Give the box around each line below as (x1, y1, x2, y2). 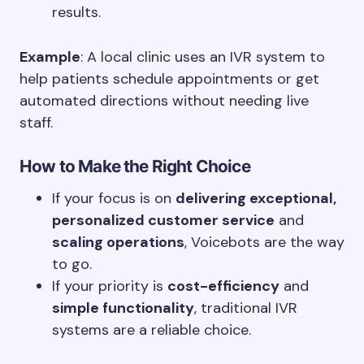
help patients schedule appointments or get (19, 69, 319, 89)
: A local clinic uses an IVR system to (80, 47, 325, 67)
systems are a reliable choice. (52, 320, 251, 340)
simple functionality (52, 298, 194, 318)
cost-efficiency (167, 276, 279, 296)
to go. (52, 254, 92, 274)
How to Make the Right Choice (19, 156, 250, 176)
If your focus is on (52, 188, 175, 208)
